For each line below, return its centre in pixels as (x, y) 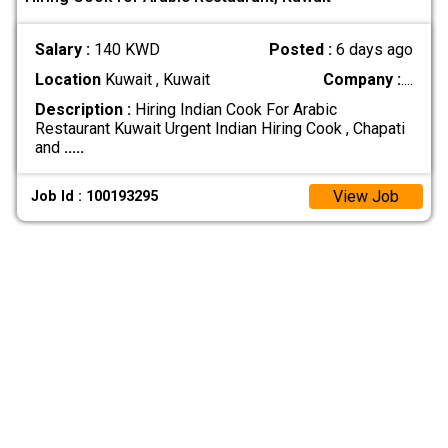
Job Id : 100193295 (95, 197)
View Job (366, 197)
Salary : (64, 49)
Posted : (303, 49)
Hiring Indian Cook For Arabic (233, 109)
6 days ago (375, 49)
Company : (362, 79)
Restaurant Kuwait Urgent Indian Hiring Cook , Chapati (219, 128)
